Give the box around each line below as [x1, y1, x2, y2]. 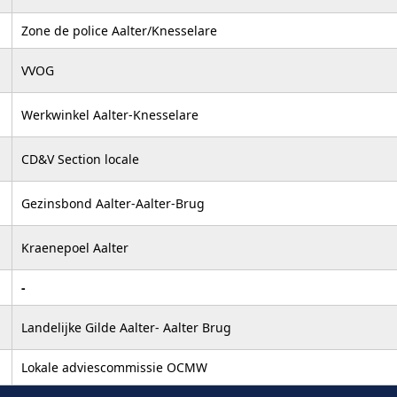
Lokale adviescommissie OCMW [21, 358, 207, 376]
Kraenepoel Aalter [21, 238, 128, 256]
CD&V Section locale [21, 150, 139, 167]
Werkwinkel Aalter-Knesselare [21, 105, 198, 123]
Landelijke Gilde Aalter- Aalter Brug [21, 318, 231, 336]
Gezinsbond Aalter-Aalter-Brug [21, 194, 205, 212]
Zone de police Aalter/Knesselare [21, 21, 217, 39]
